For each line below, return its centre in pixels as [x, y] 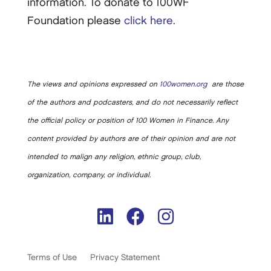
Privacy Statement [125, 258]
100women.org [183, 85]
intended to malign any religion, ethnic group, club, [114, 157]
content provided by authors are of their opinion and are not [131, 139]
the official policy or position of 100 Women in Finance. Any [128, 121]
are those [225, 85]
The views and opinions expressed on [93, 85]
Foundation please [75, 21]
